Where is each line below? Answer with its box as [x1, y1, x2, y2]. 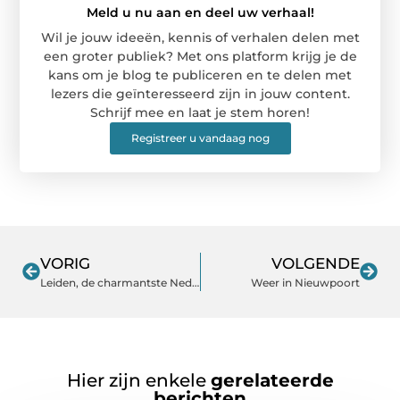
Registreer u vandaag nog [130, 130, 270, 145]
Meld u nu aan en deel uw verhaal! [86, 4, 314, 21]
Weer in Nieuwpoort [251, 275, 360, 289]
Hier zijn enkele [66, 369, 211, 391]
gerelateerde [210, 369, 334, 391]
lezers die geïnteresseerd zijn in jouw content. [50, 85, 350, 102]
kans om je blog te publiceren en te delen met [48, 66, 352, 83]
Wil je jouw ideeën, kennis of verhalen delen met [40, 29, 360, 46]
